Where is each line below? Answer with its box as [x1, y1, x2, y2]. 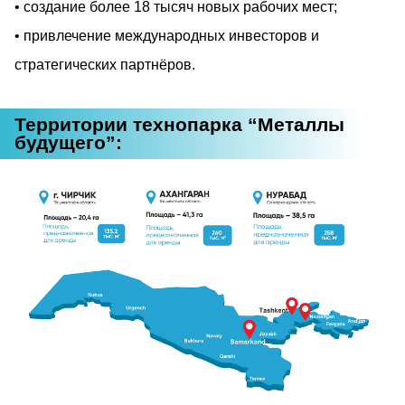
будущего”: [14, 131, 122, 153]
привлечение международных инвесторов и [24, 27, 319, 43]
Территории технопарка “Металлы [14, 113, 344, 135]
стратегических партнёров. [14, 56, 195, 72]
